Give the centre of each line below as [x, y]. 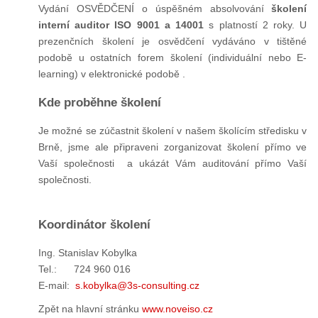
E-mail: [56, 285]
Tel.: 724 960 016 [84, 269]
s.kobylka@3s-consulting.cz [137, 285]
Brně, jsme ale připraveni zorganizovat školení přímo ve [172, 147]
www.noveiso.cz [177, 308]
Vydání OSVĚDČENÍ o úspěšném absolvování [155, 9]
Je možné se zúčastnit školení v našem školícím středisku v [172, 131]
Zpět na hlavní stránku [90, 308]
